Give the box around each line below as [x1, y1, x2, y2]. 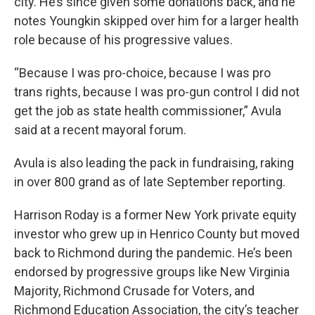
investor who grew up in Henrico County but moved [14, 226, 300, 242]
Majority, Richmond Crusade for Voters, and [14, 283, 255, 299]
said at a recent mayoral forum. [14, 122, 186, 138]
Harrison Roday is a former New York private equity [14, 207, 297, 223]
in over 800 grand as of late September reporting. [14, 174, 285, 190]
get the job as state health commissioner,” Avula [14, 103, 281, 119]
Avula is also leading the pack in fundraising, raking [14, 155, 294, 171]
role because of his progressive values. [14, 32, 233, 48]
